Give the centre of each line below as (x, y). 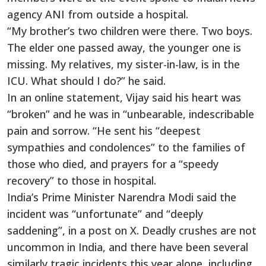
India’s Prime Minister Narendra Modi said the (122, 197)
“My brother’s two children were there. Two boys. (130, 31)
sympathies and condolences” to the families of (126, 147)
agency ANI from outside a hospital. (98, 14)
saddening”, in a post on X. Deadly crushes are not (132, 230)
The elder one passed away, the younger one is (124, 47)
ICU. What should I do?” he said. (86, 81)
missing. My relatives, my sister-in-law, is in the (123, 64)
